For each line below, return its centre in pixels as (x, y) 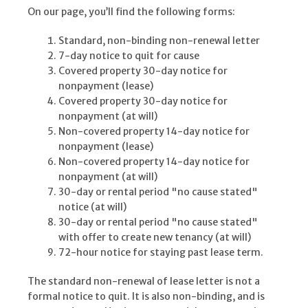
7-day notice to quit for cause (129, 56)
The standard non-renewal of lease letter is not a (144, 282)
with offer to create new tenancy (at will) (155, 238)
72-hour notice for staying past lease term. (161, 253)
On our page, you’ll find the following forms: (131, 12)
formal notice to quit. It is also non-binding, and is (146, 297)
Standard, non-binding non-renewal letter (159, 41)
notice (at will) (92, 207)
